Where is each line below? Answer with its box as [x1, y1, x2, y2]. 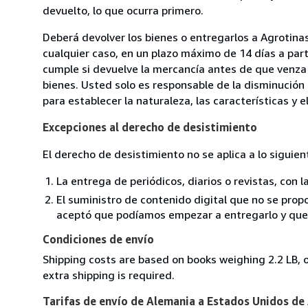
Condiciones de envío [43, 232, 154, 246]
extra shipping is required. [43, 267, 175, 282]
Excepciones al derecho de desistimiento [43, 120, 257, 134]
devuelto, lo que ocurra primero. [43, 3, 203, 17]
